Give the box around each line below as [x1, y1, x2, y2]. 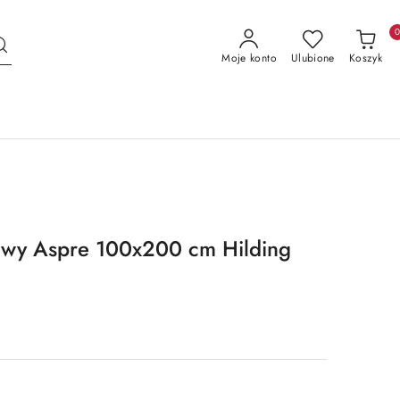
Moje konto [221, 50, 277, 66]
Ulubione [290, 50, 335, 66]
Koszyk [348, 50, 382, 66]
